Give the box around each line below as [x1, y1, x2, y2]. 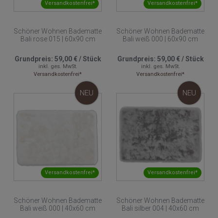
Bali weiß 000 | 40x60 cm [20, 204, 95, 212]
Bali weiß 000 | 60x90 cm [123, 35, 198, 43]
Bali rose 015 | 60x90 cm [20, 35, 95, 43]
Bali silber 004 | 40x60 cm [122, 204, 199, 212]
